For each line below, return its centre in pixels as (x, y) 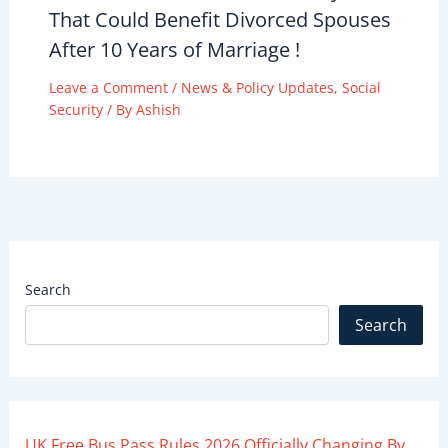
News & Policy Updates (257, 87)
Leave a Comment (108, 87)
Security (75, 109)
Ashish (158, 109)
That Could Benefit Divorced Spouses (219, 19)
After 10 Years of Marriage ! (174, 49)
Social (361, 87)
